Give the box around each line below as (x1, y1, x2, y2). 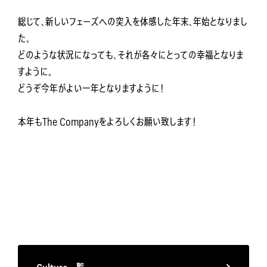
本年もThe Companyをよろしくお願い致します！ (18, 116, 196, 126)
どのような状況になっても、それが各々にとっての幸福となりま (18, 49, 244, 60)
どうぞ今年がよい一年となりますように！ (18, 83, 164, 93)
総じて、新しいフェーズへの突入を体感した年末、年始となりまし (18, 16, 247, 26)
